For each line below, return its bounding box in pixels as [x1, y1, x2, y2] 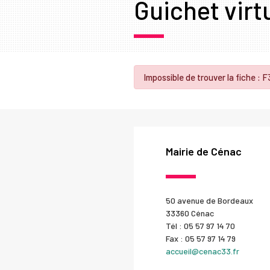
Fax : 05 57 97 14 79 [165, 233, 236, 243]
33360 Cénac [165, 207, 214, 218]
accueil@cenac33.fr [165, 245, 239, 256]
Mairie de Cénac [165, 144, 242, 158]
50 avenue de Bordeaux [165, 195, 253, 206]
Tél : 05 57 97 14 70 [165, 220, 235, 231]
